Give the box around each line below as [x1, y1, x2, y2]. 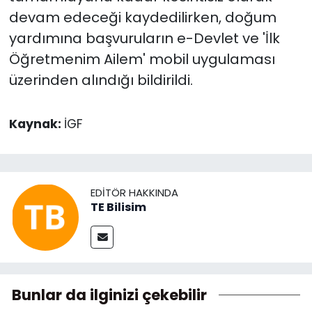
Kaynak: [8, 115, 64, 132]
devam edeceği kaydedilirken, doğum [8, 7, 276, 27]
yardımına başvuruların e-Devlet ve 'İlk [8, 28, 280, 48]
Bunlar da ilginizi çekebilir [12, 284, 207, 305]
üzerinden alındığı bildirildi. [8, 70, 193, 90]
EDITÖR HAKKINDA [91, 185, 178, 201]
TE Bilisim [91, 199, 146, 216]
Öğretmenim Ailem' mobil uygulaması [8, 49, 275, 69]
